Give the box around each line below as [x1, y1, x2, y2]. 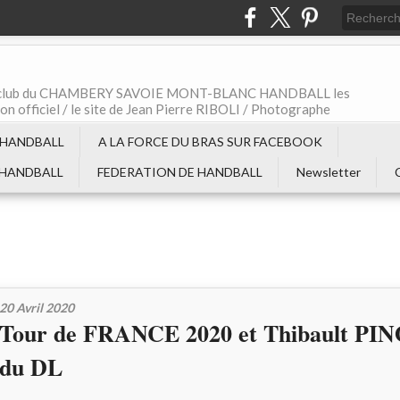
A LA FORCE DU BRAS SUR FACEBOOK [98, 134, 322, 149]
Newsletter [296, 164, 361, 179]
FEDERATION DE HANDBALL [97, 164, 262, 179]
